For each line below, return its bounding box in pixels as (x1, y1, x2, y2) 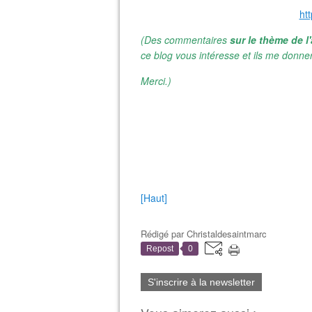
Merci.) (141, 74, 171, 88)
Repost (146, 244, 173, 253)
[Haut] (141, 191, 167, 205)
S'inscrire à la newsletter (148, 276, 255, 288)
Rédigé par (141, 227, 187, 240)
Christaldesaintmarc (187, 227, 267, 240)
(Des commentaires (141, 33, 230, 47)
